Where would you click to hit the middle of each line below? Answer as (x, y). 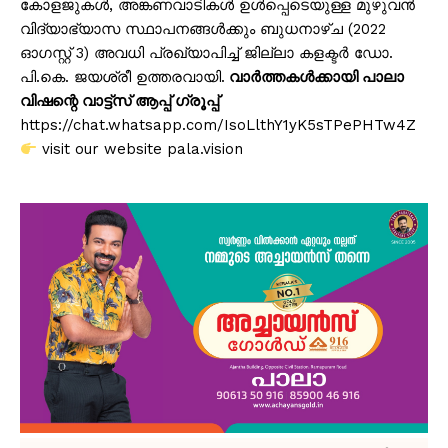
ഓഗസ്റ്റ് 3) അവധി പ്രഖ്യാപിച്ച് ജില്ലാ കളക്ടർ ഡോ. (206, 53)
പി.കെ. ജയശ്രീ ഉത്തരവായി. (122, 77)
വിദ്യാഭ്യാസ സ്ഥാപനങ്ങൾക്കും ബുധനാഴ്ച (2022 (203, 29)
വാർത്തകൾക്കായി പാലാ (314, 77)
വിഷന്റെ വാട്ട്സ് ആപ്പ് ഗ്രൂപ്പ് (119, 101)
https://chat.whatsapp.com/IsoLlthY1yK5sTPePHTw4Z (218, 125)
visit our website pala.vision (140, 149)
